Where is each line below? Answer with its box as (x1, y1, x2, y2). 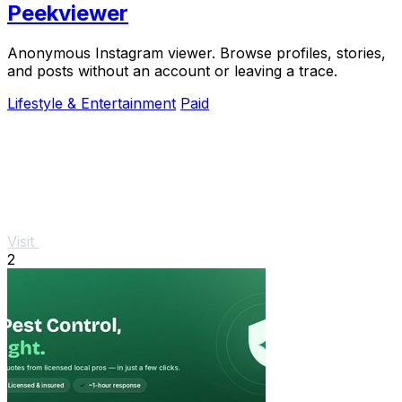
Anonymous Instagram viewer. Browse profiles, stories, (7, 43, 386, 62)
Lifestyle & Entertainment (7, 93, 176, 112)
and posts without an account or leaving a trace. (7, 61, 337, 80)
